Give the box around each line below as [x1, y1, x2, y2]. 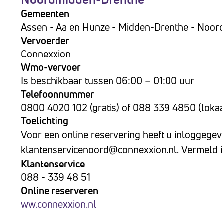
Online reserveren [21, 184, 98, 197]
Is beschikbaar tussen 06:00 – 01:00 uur [21, 74, 194, 87]
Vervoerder [21, 34, 69, 47]
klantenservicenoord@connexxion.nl [21, 143, 177, 156]
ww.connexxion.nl [21, 197, 96, 211]
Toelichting [21, 114, 68, 127]
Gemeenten [21, 7, 69, 20]
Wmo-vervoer [21, 60, 81, 74]
